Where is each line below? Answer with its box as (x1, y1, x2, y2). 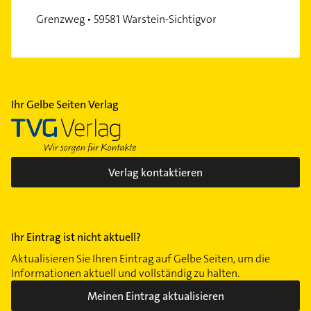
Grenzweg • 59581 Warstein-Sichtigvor (36, 12, 217, 27)
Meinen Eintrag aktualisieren (87, 288, 224, 303)
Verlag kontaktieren (108, 165, 203, 180)
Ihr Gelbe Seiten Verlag (11, 97, 119, 112)
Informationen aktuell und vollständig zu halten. (11, 266, 239, 281)
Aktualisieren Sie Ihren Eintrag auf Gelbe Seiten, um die (11, 251, 270, 267)
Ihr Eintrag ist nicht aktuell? (11, 230, 141, 245)
